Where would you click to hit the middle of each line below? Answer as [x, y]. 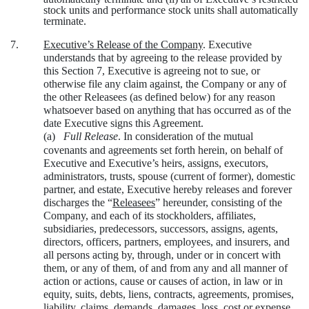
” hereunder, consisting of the [219, 203]
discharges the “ [78, 203]
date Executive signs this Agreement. [123, 123]
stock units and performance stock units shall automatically [171, 10]
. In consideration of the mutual [186, 137]
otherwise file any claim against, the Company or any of [165, 84]
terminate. [65, 21]
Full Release [91, 137]
